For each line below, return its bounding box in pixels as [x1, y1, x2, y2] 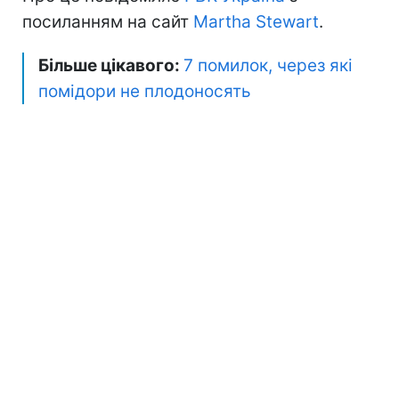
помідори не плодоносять [38, 80, 251, 102]
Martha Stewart [193, 11, 319, 32]
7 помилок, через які [183, 54, 353, 76]
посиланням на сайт [22, 11, 193, 32]
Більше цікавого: [38, 54, 183, 76]
